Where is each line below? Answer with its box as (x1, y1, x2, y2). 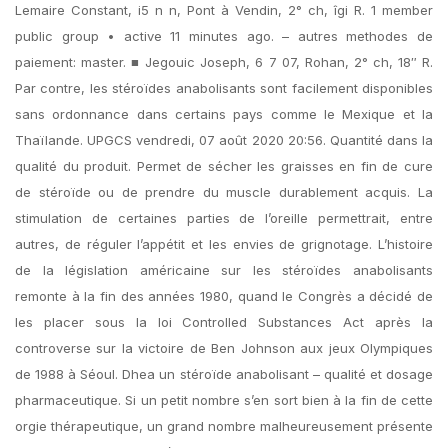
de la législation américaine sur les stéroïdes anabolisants (15, 262, 433, 278)
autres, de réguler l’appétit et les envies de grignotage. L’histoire (15, 236, 433, 252)
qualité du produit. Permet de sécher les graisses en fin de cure (15, 158, 433, 174)
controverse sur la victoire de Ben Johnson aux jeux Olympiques (15, 340, 433, 356)
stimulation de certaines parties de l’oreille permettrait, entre (15, 210, 433, 226)
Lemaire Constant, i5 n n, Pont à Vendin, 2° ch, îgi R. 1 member (15, 2, 433, 18)
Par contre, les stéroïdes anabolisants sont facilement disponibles (15, 80, 433, 96)
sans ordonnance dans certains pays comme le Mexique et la (15, 106, 433, 122)
